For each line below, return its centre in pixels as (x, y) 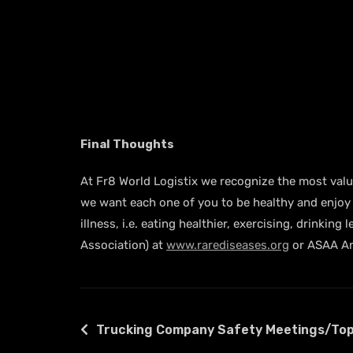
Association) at (123, 245)
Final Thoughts (127, 144)
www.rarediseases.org (228, 245)
